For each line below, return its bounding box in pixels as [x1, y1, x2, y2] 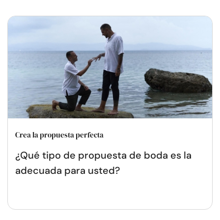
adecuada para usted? [15, 164, 120, 177]
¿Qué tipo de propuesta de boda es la [15, 149, 192, 162]
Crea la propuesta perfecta [15, 130, 104, 140]
